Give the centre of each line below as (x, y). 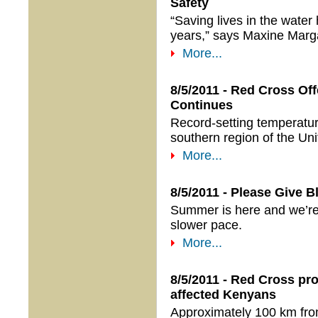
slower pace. (206, 225)
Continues (202, 105)
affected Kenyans (223, 295)
